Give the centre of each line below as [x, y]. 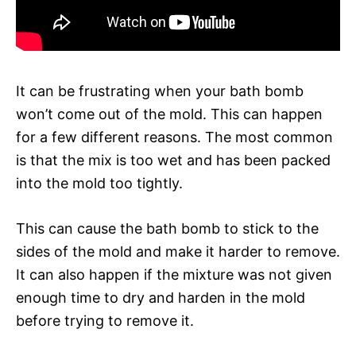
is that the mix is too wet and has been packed [173, 160]
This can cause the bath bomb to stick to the [167, 228]
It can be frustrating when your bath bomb [160, 91]
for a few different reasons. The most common [174, 137]
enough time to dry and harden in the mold [161, 297]
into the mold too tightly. [99, 183]
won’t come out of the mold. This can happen [169, 114]
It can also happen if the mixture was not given [174, 274]
